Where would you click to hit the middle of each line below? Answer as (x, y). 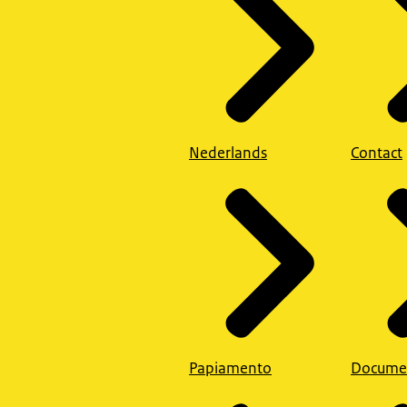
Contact (377, 152)
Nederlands (228, 152)
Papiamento (230, 368)
